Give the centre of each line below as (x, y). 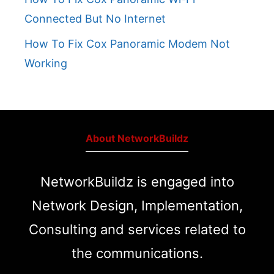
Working (46, 63)
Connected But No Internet (95, 19)
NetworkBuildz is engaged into (137, 182)
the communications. (137, 253)
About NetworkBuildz (137, 138)
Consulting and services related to (137, 229)
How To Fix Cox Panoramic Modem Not (127, 44)
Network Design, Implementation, (137, 206)
